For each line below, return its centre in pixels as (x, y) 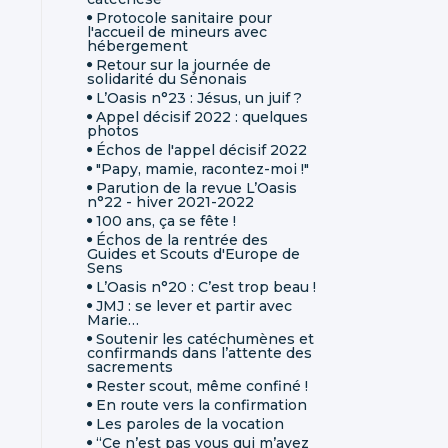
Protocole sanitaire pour (184, 17)
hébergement (137, 45)
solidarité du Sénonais (167, 78)
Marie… (113, 319)
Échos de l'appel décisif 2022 (201, 149)
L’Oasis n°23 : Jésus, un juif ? (199, 97)
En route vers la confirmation (201, 404)
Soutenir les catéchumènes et (205, 338)
